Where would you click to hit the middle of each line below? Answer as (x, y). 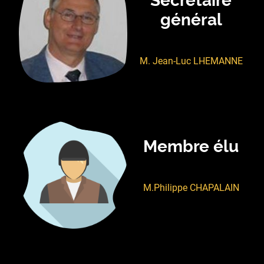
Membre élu (191, 147)
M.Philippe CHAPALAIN (191, 188)
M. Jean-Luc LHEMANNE (191, 61)
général (191, 20)
